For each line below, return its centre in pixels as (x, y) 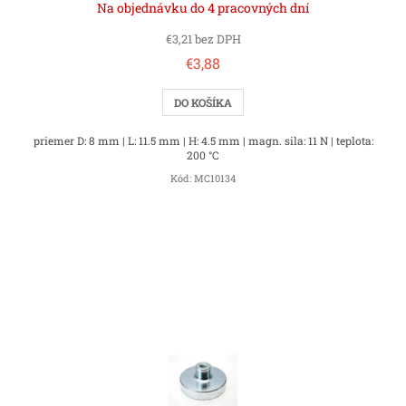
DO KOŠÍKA (203, 103)
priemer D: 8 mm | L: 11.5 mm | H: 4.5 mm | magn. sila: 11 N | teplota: (203, 141)
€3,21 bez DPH (203, 39)
